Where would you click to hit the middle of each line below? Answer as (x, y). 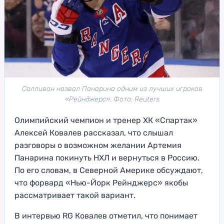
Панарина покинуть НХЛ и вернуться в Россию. (107, 158)
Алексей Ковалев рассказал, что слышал (94, 133)
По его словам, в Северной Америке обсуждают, (109, 170)
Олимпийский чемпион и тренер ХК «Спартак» (106, 120)
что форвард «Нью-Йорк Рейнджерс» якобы (101, 183)
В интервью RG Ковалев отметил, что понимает (106, 216)
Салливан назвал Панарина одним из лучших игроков (112, 89)
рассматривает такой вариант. (75, 195)
